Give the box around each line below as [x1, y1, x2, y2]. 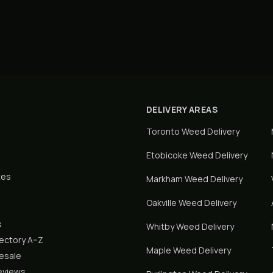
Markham [146, 173, 183, 185]
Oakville [146, 197, 177, 208]
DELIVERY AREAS [146, 104, 218, 115]
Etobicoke [146, 149, 188, 161]
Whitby [146, 221, 174, 232]
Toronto [146, 126, 180, 137]
